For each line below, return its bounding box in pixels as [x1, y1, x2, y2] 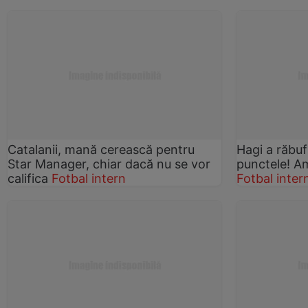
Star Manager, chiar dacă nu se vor [8, 156, 210, 171]
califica [8, 170, 52, 186]
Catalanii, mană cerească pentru [8, 142, 195, 157]
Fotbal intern [52, 170, 126, 186]
